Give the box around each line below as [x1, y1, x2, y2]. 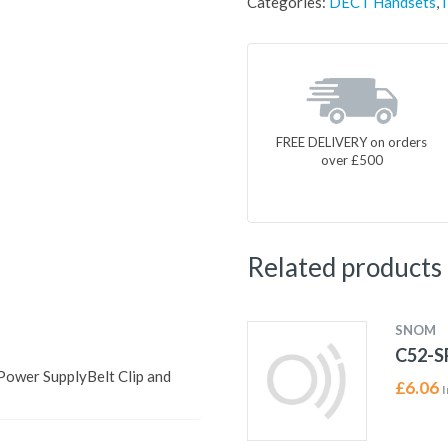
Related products [246, 251, 442, 283]
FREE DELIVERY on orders [276, 133, 428, 150]
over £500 [320, 151, 383, 168]
